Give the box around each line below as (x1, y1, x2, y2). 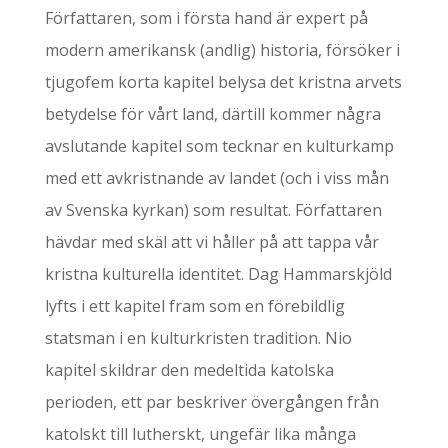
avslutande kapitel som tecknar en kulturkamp (44, 135, 394, 157)
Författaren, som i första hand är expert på (44, 7, 368, 29)
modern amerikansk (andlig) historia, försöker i (44, 39, 400, 61)
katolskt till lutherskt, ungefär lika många (44, 423, 356, 445)
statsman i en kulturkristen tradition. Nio (44, 327, 352, 349)
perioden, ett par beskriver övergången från (44, 391, 379, 413)
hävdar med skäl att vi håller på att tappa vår (44, 231, 379, 253)
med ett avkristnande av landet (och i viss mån (44, 167, 389, 189)
